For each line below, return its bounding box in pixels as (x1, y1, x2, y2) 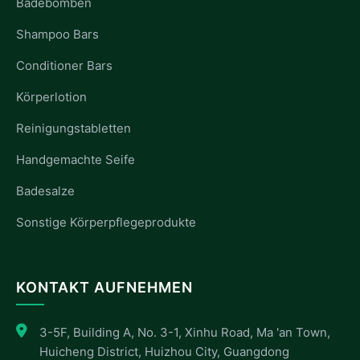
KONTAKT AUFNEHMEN (16, 279, 193, 297)
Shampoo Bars (16, 27, 99, 43)
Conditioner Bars (16, 58, 112, 74)
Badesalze (16, 183, 75, 199)
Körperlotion (16, 89, 87, 105)
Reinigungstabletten (16, 121, 131, 137)
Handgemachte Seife (16, 152, 135, 168)
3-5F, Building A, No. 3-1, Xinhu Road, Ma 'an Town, (39, 325, 330, 341)
